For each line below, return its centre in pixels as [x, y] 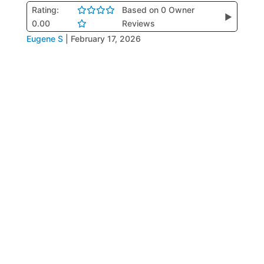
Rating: [45, 10]
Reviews [139, 23]
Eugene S [44, 39]
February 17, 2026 [105, 39]
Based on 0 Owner [159, 10]
